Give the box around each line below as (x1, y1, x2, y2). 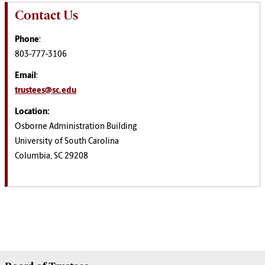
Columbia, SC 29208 (15, 152, 88, 161)
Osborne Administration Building (15, 122, 137, 132)
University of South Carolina (15, 137, 119, 147)
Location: (15, 108, 50, 117)
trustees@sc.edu (15, 86, 76, 96)
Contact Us (15, 8, 78, 23)
